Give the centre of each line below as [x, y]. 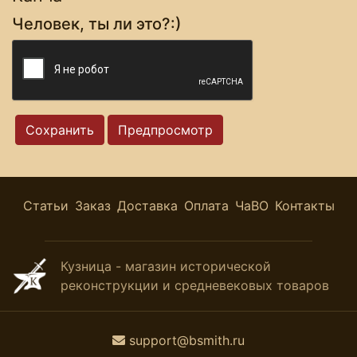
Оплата [206, 205]
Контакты [304, 205]
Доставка [147, 205]
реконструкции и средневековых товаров [195, 286]
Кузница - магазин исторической [166, 267]
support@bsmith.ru [187, 340]
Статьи [45, 205]
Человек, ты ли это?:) [97, 24]
